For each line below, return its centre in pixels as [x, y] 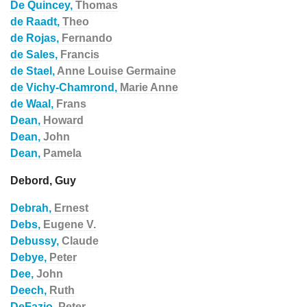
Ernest [71, 208]
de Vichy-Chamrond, [65, 87]
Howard [63, 120]
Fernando [87, 38]
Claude [80, 241]
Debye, [30, 257]
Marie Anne [149, 87]
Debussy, [36, 241]
